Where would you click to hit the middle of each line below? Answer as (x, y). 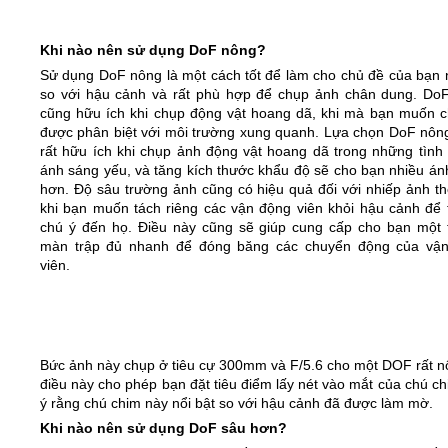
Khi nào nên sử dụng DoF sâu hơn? (163, 427)
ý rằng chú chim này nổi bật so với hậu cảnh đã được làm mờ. (236, 402)
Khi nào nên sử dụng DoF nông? (153, 49)
